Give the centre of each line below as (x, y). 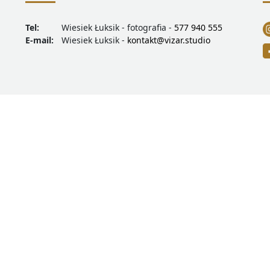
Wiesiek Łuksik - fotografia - (118, 27)
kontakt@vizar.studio (169, 40)
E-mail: (40, 40)
